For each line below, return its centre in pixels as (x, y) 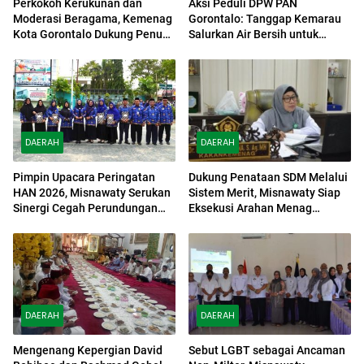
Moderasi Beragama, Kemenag (93, 19)
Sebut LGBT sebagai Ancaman (267, 351)
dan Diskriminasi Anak (70, 223)
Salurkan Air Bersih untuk (253, 34)
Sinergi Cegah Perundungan (85, 208)
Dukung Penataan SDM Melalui (268, 177)
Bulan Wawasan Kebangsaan (88, 50)
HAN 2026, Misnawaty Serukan (92, 192)
